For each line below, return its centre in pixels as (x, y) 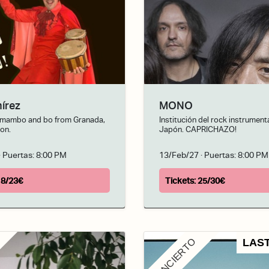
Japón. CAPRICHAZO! (198, 130)
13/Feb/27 (179, 154)
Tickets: (181, 181)
